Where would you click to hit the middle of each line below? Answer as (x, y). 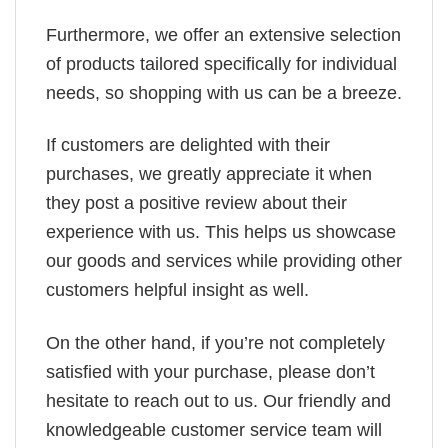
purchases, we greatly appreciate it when (209, 174)
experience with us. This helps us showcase (221, 232)
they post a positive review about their (196, 203)
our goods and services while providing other (224, 261)
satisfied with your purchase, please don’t (210, 371)
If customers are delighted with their (188, 145)
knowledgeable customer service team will (214, 429)
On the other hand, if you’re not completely (215, 342)
